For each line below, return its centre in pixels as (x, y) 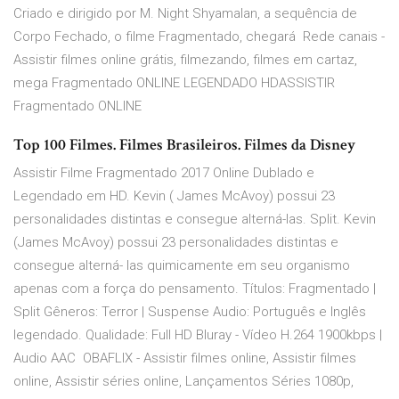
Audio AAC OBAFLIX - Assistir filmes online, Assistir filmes (185, 358)
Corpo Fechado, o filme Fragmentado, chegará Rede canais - (199, 37)
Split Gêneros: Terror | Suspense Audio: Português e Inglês (190, 312)
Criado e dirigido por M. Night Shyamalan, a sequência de (185, 14)
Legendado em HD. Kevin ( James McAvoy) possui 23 (174, 196)
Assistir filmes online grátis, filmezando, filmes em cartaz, (185, 60)
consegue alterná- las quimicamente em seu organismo (182, 266)
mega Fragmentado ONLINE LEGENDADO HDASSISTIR (174, 83)
